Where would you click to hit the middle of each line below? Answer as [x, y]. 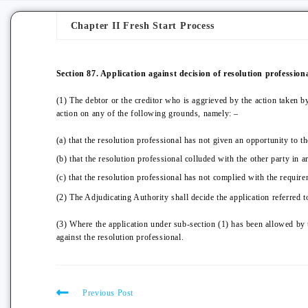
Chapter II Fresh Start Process [142, 26]
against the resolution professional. [120, 237]
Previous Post [108, 293]
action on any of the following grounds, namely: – [147, 113]
